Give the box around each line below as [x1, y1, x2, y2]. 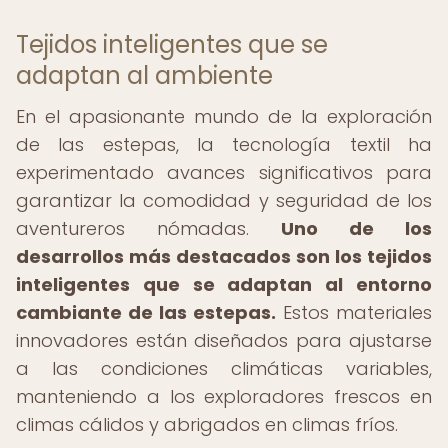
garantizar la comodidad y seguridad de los [16, 188, 432, 213]
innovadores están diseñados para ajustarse [16, 328, 432, 353]
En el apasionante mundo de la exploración [16, 104, 432, 129]
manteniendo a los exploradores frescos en [16, 384, 432, 409]
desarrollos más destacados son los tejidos [16, 244, 432, 269]
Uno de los [281, 216, 432, 241]
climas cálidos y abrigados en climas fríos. [16, 412, 398, 437]
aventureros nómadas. [16, 216, 281, 241]
